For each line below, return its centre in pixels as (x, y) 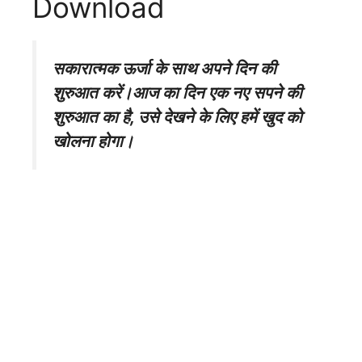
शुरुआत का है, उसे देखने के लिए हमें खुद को (177, 117)
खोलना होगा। (93, 141)
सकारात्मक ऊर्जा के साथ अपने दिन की (164, 69)
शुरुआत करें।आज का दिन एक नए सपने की (177, 93)
